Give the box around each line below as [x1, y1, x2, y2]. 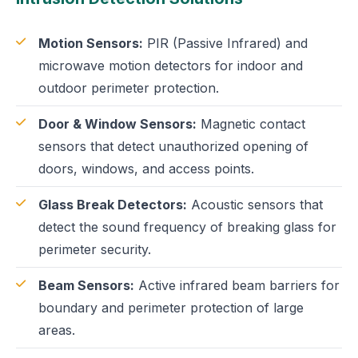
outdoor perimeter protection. [38, 80, 219, 96]
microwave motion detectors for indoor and [38, 58, 303, 74]
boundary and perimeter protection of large [38, 300, 304, 316]
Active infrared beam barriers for [134, 277, 340, 293]
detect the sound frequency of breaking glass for [38, 219, 336, 235]
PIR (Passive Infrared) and [143, 35, 308, 51]
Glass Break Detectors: [38, 197, 187, 213]
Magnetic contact [197, 116, 305, 132]
